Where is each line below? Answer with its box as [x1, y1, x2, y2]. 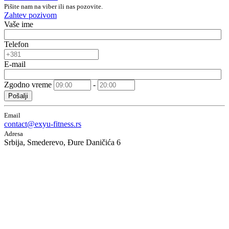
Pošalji [8, 92, 28, 100]
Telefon [4, 40, 29, 49]
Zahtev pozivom [4, 11, 57, 19]
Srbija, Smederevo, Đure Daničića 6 [4, 138, 121, 147]
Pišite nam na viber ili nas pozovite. [4, 3, 103, 10]
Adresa [4, 130, 23, 138]
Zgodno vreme [4, 80, 52, 89]
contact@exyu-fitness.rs [4, 120, 81, 128]
